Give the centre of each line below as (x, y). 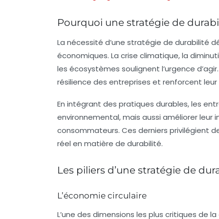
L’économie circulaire (102, 196)
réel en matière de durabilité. (110, 143)
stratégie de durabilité (168, 42)
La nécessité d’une (92, 42)
